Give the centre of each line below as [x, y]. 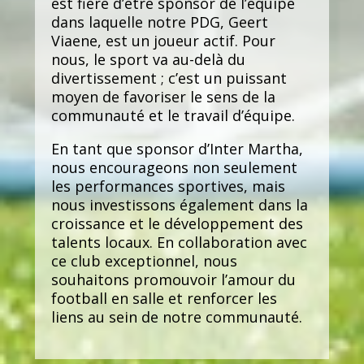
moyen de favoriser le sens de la [163, 96]
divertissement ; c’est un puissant [169, 78]
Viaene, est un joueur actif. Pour [163, 40]
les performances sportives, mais [168, 186]
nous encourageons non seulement [174, 167]
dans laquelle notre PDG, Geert [159, 22]
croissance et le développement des [177, 223]
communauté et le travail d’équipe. [173, 115]
